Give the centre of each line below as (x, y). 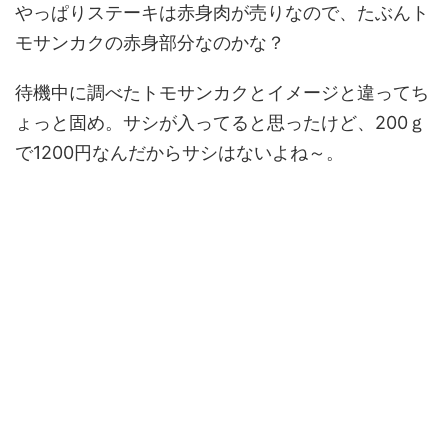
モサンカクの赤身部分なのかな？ (150, 43)
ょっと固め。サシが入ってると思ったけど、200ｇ (220, 123)
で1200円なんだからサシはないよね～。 (179, 153)
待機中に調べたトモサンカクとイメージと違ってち (222, 93)
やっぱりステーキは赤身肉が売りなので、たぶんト (222, 13)
